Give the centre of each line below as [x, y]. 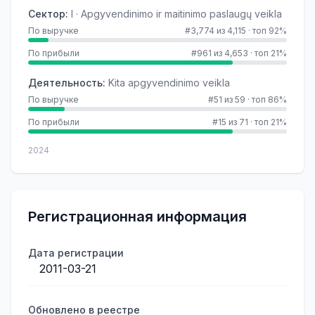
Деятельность [65, 83]
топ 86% [269, 99]
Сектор [47, 14]
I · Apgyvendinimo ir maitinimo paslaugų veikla [176, 14]
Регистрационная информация [137, 217]
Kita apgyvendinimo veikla [169, 83]
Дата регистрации [76, 253]
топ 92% [270, 31]
